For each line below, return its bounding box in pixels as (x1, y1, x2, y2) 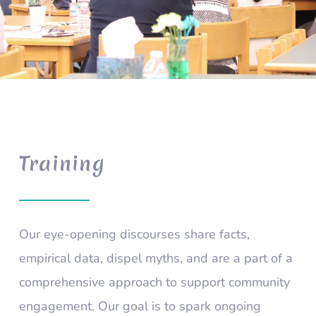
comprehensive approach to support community (18, 273, 290, 291)
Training (18, 150, 105, 178)
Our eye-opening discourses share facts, (18, 225, 250, 243)
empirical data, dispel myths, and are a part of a (18, 249, 293, 267)
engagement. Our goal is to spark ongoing (18, 297, 261, 315)
